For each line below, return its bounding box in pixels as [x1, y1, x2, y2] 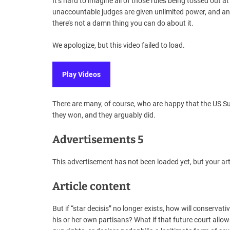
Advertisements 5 [52, 133, 143, 147]
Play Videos [62, 70, 101, 79]
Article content [52, 180, 130, 194]
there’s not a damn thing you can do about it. [52, 19, 194, 28]
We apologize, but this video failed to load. [52, 41, 185, 50]
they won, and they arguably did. [52, 111, 156, 120]
